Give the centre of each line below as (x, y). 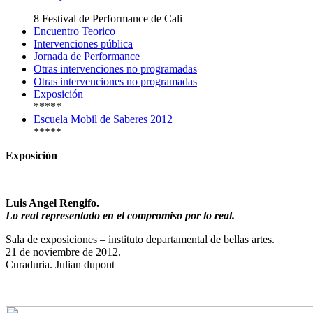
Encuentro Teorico (74, 31)
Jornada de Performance (87, 56)
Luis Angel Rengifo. (52, 203)
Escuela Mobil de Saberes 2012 (103, 119)
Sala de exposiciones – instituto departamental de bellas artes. (140, 239)
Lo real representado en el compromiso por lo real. (120, 216)
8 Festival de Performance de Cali (108, 19)
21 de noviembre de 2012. (63, 252)
